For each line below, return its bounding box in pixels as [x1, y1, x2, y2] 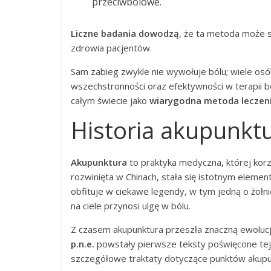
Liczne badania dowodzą [71, 27, 179, 39]
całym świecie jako [71, 94, 149, 106]
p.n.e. [71, 238, 94, 250]
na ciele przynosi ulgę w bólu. [71, 200, 191, 212]
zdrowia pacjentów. [71, 42, 152, 54]
